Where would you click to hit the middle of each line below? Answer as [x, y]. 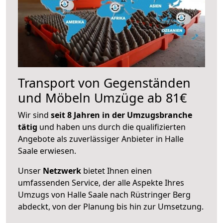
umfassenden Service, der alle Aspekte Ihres [101, 182]
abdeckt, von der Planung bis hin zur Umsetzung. [111, 206]
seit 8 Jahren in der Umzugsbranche [121, 115]
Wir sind [34, 115]
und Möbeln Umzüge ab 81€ [102, 97]
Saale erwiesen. [47, 151]
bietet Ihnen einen [116, 170]
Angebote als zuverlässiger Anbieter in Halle [101, 139]
